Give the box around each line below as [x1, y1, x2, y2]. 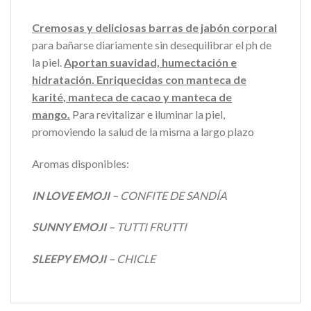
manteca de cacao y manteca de [68, 90, 232, 103]
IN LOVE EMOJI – [32, 188, 120, 202]
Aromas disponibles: [32, 156, 129, 170]
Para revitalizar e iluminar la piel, [70, 107, 225, 121]
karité [32, 90, 63, 103]
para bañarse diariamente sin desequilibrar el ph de [32, 37, 271, 51]
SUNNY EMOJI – [32, 220, 117, 234]
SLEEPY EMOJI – [32, 252, 117, 266]
